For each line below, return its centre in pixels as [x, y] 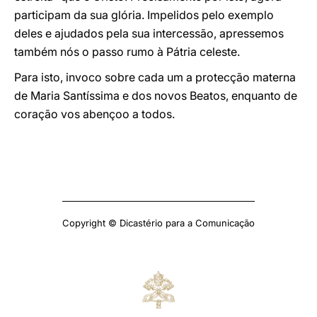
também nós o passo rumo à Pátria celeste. [127, 52]
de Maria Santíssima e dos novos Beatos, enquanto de [156, 96]
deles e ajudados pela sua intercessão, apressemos [149, 33]
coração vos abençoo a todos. [94, 114]
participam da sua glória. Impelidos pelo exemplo [144, 15]
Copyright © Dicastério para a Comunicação [158, 223]
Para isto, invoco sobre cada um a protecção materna [155, 77]
